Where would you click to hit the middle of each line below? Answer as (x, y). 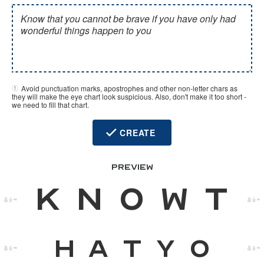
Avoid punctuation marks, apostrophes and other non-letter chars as (129, 88)
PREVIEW (132, 167)
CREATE (138, 133)
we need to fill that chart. (50, 105)
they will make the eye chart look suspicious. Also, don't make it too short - (129, 96)
